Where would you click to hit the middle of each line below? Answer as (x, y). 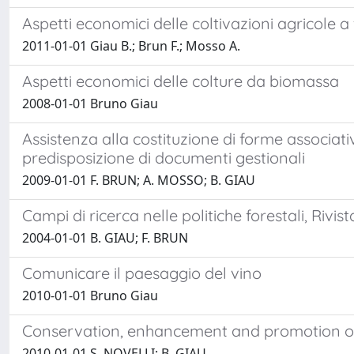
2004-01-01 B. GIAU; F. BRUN (105, 238)
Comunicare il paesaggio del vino (142, 273)
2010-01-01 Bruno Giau (90, 296)
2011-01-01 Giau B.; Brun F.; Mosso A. (131, 46)
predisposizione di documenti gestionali (164, 158)
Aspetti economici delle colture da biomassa (181, 81)
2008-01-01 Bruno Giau (90, 104)
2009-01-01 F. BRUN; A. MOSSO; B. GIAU (139, 180)
